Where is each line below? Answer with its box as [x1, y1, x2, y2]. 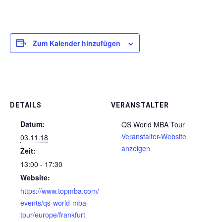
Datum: [20, 118, 45, 129]
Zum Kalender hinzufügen [33, 38, 120, 48]
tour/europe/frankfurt [20, 209, 85, 220]
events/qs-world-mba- [20, 197, 89, 208]
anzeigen [121, 143, 150, 153]
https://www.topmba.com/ [20, 185, 99, 196]
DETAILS [10, 101, 42, 109]
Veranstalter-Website [121, 131, 186, 141]
